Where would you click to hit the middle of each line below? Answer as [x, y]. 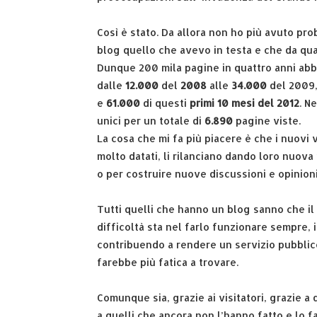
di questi [163, 103]
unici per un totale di [151, 120]
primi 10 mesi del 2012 [243, 103]
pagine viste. [267, 120]
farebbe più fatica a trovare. [168, 262]
